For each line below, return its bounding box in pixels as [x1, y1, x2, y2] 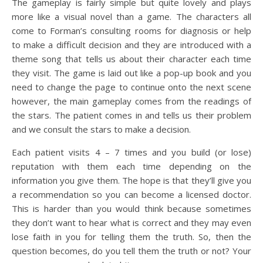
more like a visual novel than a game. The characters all [12, 10, 251, 22]
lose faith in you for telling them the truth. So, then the [12, 230, 251, 242]
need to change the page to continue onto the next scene [12, 80, 251, 93]
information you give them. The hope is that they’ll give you [12, 174, 251, 186]
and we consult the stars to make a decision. [12, 123, 191, 135]
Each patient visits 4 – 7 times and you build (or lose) [12, 146, 251, 158]
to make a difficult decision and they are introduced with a [12, 38, 251, 50]
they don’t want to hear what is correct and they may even [12, 216, 251, 228]
